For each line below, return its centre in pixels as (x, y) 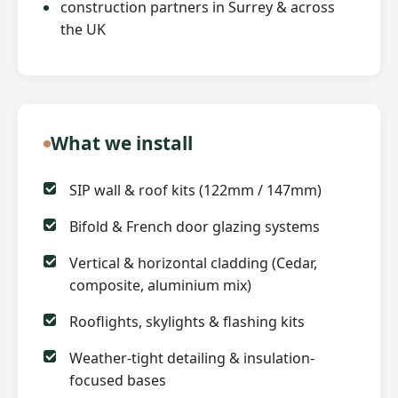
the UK (83, 30)
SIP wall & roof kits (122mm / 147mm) (195, 191)
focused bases (117, 381)
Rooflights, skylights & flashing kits (187, 322)
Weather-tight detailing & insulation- (191, 358)
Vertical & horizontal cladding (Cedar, (193, 263)
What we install (121, 143)
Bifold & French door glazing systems (194, 227)
